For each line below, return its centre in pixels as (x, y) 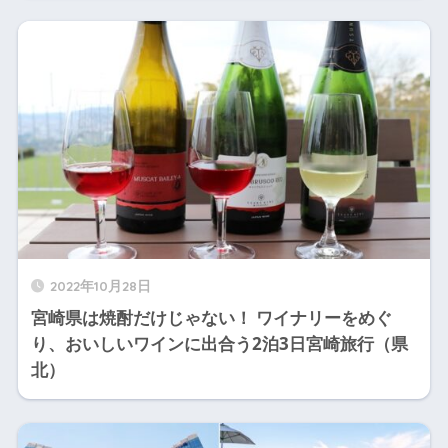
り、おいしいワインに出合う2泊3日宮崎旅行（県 (219, 344)
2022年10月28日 (100, 286)
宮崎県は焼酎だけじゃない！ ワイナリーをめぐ (211, 318)
